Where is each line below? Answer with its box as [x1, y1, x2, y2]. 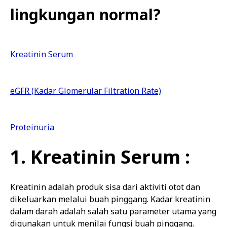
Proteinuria [10, 122, 54, 133]
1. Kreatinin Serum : [10, 144, 190, 169]
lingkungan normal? [10, 4, 161, 25]
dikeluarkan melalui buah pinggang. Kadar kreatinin [10, 194, 210, 205]
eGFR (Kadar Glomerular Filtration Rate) [10, 85, 161, 96]
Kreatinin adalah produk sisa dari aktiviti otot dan [10, 181, 200, 193]
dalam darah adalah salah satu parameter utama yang [10, 206, 216, 217]
